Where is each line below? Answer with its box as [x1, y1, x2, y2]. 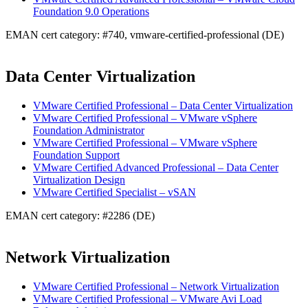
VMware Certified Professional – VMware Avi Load [33, 292, 262, 305]
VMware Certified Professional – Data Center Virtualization [33, 100, 293, 112]
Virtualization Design [33, 174, 125, 186]
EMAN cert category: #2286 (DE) [5, 210, 155, 222]
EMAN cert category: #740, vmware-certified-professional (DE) [5, 29, 284, 41]
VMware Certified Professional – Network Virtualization [33, 280, 279, 292]
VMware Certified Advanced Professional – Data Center [33, 162, 278, 174]
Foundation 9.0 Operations [33, 5, 149, 18]
